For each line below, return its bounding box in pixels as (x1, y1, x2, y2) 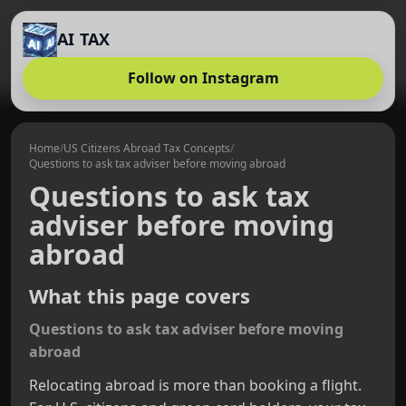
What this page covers (29, 282, 250, 309)
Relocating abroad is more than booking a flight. (29, 375, 362, 395)
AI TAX (57, 27, 111, 50)
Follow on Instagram (127, 68, 279, 88)
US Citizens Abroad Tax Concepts (63, 140, 230, 156)
